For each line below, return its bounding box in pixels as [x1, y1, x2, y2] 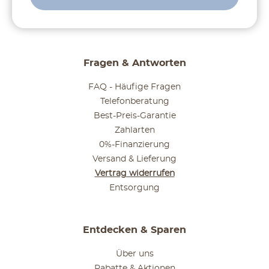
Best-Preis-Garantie [93, 112, 176, 121]
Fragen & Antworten [83, 58, 186, 68]
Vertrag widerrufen [94, 169, 175, 178]
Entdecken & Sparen [83, 225, 186, 235]
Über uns [115, 250, 154, 259]
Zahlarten [114, 126, 155, 135]
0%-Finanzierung [99, 141, 170, 150]
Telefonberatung [100, 97, 169, 106]
